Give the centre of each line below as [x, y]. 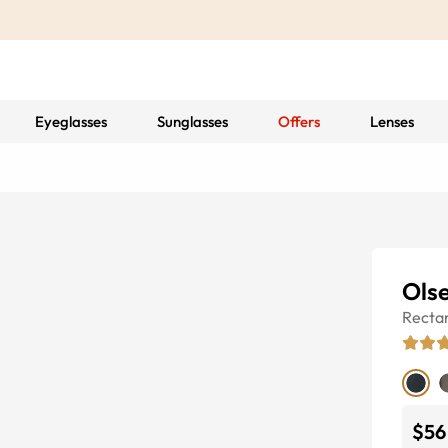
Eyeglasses [70, 121]
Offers [298, 121]
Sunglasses [192, 121]
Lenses [391, 121]
